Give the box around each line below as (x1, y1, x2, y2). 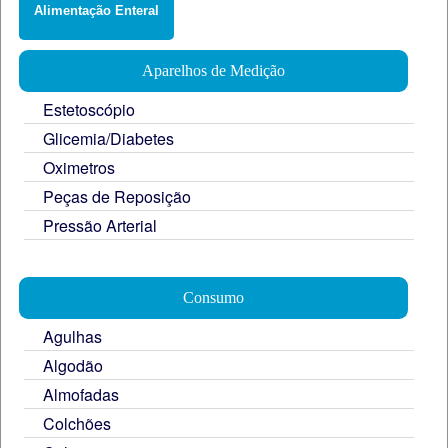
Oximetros (42, 155, 115, 179)
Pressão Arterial (42, 213, 157, 237)
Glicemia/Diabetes (42, 126, 174, 150)
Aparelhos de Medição (141, 61, 285, 79)
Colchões (42, 411, 111, 435)
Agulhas (42, 324, 102, 348)
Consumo (182, 288, 244, 306)
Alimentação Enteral (33, 2, 159, 18)
